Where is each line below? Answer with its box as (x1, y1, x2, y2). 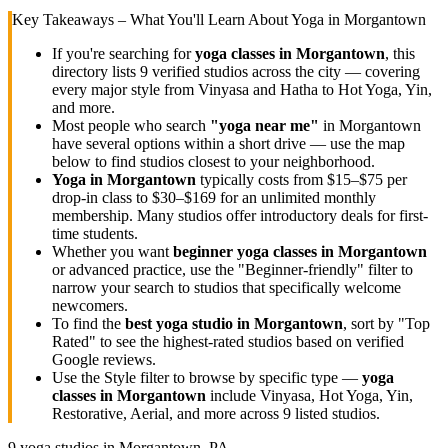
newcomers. (52, 296, 128, 314)
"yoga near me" (210, 116, 319, 134)
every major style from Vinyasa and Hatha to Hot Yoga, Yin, (52, 80, 432, 98)
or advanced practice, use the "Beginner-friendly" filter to (52, 260, 413, 278)
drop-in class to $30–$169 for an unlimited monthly (52, 188, 376, 206)
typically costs (196, 170, 293, 188)
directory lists (52, 62, 140, 80)
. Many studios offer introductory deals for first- (129, 206, 428, 224)
